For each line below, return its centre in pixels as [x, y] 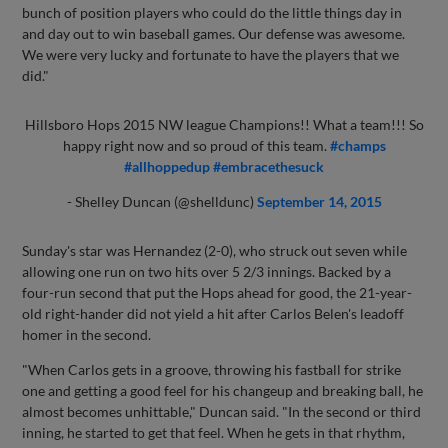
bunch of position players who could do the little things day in [212, 12]
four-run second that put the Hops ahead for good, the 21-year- [217, 292]
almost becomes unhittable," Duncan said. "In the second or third [222, 411]
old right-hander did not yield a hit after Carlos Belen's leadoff [213, 313]
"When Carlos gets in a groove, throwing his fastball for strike [212, 369]
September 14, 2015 [319, 201]
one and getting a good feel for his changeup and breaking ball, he [223, 390]
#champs [357, 145]
